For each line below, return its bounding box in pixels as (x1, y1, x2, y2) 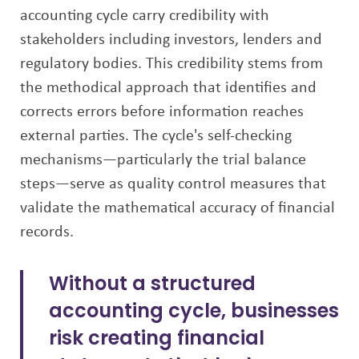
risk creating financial (49, 325, 264, 351)
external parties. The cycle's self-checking (20, 128, 292, 144)
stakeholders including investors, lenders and (20, 32, 322, 48)
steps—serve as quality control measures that (20, 176, 326, 192)
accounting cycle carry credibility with (20, 8, 269, 24)
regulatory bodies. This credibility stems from (20, 56, 323, 72)
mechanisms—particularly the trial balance (20, 152, 306, 168)
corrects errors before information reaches (20, 104, 304, 120)
